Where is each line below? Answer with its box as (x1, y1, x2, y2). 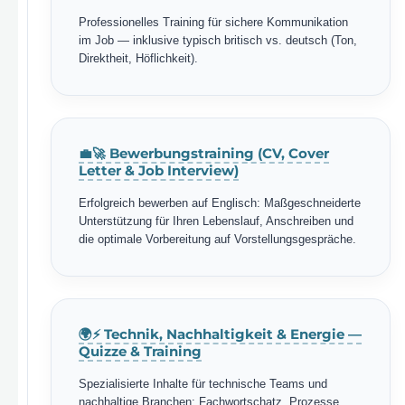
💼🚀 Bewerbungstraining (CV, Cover (79, 145, 329, 162)
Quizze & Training (79, 343, 202, 360)
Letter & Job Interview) (79, 162, 239, 179)
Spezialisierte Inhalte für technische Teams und (79, 377, 327, 391)
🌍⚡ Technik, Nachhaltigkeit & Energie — (79, 325, 362, 343)
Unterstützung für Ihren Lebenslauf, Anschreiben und (79, 214, 353, 228)
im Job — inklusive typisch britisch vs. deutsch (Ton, (79, 33, 357, 47)
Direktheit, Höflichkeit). (79, 52, 198, 65)
